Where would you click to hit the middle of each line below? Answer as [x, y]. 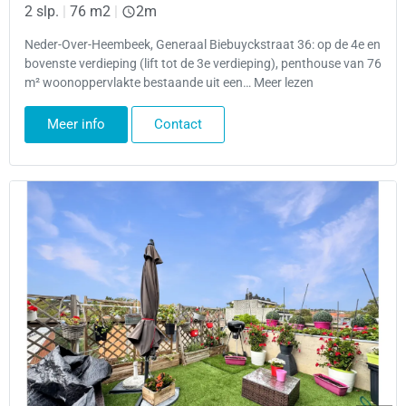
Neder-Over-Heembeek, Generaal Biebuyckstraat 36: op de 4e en [203, 45]
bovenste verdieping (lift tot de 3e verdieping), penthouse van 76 [203, 64]
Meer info [76, 124]
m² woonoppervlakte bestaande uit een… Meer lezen [169, 83]
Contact [178, 124]
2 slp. [42, 12]
